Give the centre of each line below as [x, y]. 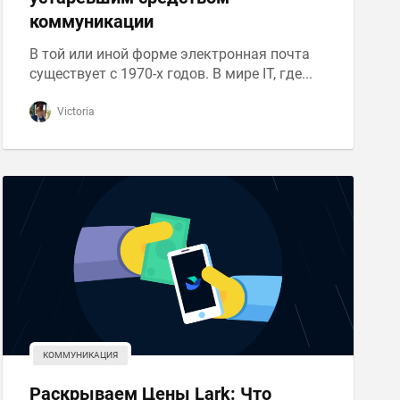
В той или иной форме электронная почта [169, 54]
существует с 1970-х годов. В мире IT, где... [171, 74]
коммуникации [91, 21]
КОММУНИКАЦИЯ [80, 355]
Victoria [74, 112]
